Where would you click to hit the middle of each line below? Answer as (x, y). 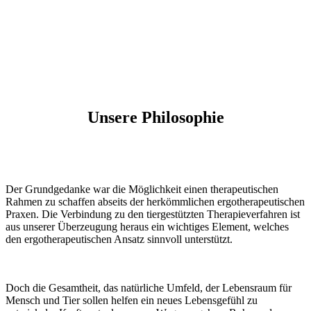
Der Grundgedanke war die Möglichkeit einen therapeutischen (142, 189)
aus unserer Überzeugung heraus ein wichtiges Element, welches (147, 226)
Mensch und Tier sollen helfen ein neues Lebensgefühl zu (132, 300)
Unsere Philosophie (155, 117)
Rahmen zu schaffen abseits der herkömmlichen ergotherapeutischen (155, 201)
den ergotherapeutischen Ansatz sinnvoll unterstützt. (119, 239)
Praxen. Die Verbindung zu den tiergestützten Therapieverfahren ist (153, 214)
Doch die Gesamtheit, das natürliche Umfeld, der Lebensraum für (149, 287)
